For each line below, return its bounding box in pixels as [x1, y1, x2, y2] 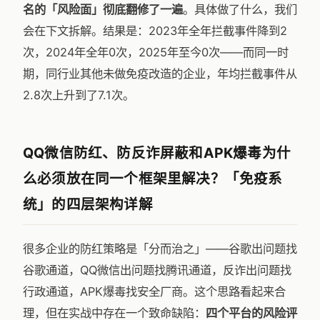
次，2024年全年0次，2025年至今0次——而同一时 [23, 45, 289, 59]
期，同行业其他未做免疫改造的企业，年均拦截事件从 [23, 66, 297, 81]
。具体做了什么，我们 [183, 2, 297, 16]
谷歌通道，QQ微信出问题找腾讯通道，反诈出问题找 [23, 263, 291, 277]
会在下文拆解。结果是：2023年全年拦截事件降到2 [23, 24, 287, 38]
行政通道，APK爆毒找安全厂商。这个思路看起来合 [23, 284, 286, 299]
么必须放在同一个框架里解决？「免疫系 [23, 170, 283, 187]
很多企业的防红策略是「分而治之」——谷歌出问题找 [23, 241, 297, 256]
